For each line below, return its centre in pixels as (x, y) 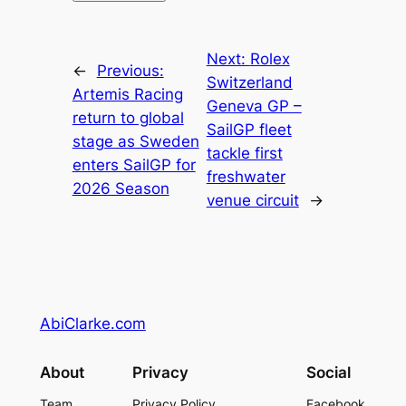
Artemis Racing (127, 94)
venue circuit (252, 200)
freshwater (246, 176)
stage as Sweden (135, 141)
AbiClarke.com (92, 324)
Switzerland (249, 82)
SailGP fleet (249, 129)
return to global (128, 117)
